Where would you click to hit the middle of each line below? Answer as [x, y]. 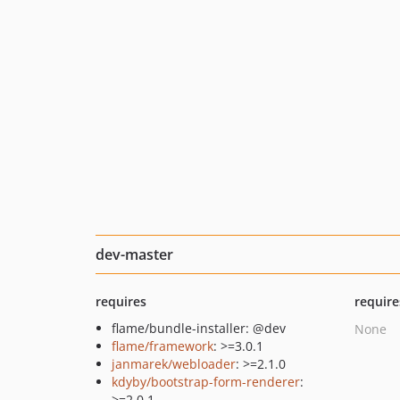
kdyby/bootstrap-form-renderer [206, 382]
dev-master [134, 254]
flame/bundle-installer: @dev [199, 328]
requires [121, 301]
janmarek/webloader [174, 364]
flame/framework [162, 346]
